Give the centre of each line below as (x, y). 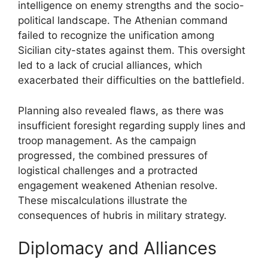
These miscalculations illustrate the (103, 200)
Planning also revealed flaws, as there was (121, 110)
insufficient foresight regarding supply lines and (132, 125)
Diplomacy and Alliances (117, 248)
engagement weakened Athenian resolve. (118, 185)
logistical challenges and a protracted (108, 170)
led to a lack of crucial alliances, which (110, 65)
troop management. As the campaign (107, 140)
